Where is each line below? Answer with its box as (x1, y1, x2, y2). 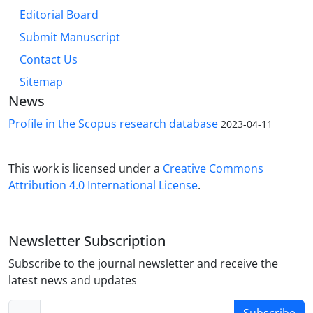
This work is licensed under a (8, 161, 163, 177)
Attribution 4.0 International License (8, 177, 198, 194)
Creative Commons (163, 161, 263, 177)
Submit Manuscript (20, 29, 120, 45)
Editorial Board (20, 7, 99, 23)
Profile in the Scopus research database (8, 116, 218, 132)
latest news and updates (8, 272, 137, 289)
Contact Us (20, 52, 78, 68)
